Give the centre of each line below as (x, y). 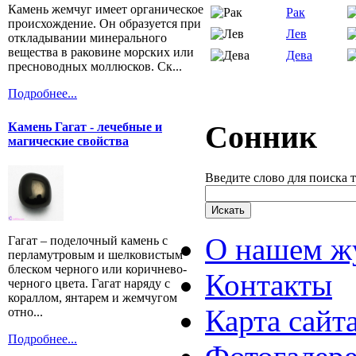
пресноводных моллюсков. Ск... (95, 67)
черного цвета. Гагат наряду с (89, 284)
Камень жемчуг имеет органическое (106, 10)
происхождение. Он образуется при (104, 24)
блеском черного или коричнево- (97, 269)
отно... (25, 312)
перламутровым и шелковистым (95, 255)
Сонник (261, 137)
